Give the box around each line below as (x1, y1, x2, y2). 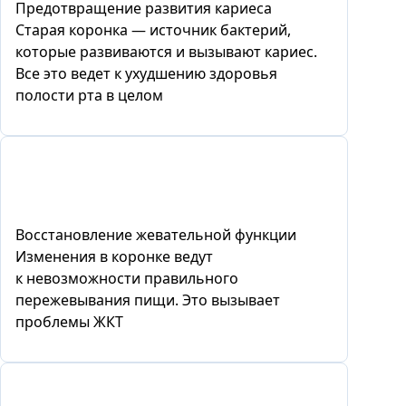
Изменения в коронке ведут (15, 246, 213, 266)
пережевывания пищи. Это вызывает (15, 289, 280, 310)
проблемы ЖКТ (15, 311, 123, 332)
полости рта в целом (15, 84, 163, 105)
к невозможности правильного (15, 267, 238, 288)
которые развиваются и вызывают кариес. (15, 41, 317, 62)
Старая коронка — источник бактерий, (15, 19, 291, 40)
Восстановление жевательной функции (15, 224, 296, 245)
